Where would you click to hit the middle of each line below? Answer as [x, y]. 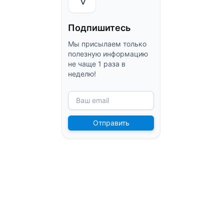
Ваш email [93, 100]
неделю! [82, 73]
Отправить [111, 122]
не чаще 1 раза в [97, 63]
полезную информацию [108, 53]
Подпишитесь [99, 27]
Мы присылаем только [107, 43]
